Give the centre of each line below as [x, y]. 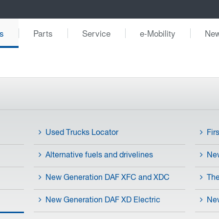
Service [96, 33]
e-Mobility [158, 33]
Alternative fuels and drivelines [99, 155]
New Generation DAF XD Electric [103, 200]
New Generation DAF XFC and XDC [107, 178]
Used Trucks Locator [82, 133]
